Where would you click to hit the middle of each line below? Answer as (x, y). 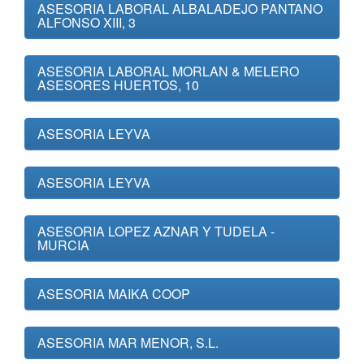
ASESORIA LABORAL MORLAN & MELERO (168, 71)
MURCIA (63, 245)
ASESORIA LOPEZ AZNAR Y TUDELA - (156, 231)
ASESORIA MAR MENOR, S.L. (128, 342)
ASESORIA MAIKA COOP (114, 294)
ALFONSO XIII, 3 (87, 22)
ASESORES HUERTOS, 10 (118, 85)
